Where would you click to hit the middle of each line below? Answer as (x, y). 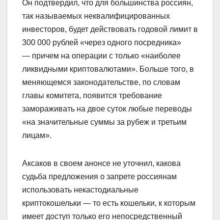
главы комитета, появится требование (92, 95)
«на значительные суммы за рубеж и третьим (104, 122)
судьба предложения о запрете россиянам (99, 176)
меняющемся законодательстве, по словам (101, 82)
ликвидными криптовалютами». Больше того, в (108, 69)
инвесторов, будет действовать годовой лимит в (110, 29)
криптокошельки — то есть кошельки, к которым (109, 203)
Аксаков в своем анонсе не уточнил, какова (101, 163)
